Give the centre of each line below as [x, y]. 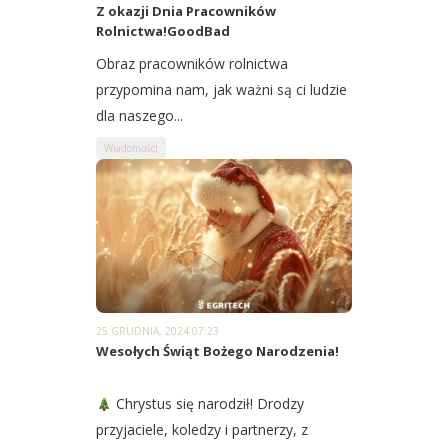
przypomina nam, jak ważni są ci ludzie [221, 90]
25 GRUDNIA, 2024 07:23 [157, 331]
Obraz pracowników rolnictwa [192, 64]
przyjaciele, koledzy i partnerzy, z [202, 430]
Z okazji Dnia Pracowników [186, 11]
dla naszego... [139, 116]
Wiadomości [131, 148]
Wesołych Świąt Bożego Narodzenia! [217, 351]
